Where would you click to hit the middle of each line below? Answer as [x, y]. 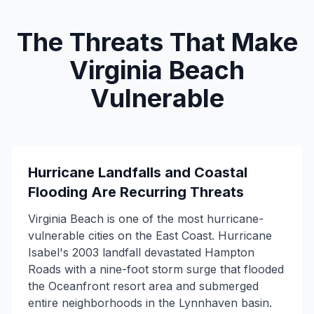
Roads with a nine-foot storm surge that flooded [156, 269]
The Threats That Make [157, 42]
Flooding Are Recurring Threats [136, 192]
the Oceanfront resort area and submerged [143, 286]
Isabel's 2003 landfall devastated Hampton [141, 252]
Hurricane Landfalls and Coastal [138, 172]
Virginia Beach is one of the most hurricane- [146, 219]
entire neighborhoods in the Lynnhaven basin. [150, 303]
